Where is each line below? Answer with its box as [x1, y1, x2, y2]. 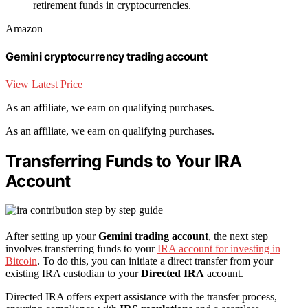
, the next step [208, 230, 268, 243]
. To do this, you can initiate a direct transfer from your [37, 255, 273, 267]
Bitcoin [5, 255, 37, 267]
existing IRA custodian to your [5, 267, 141, 280]
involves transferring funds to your [5, 243, 157, 255]
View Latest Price [5, 78, 82, 90]
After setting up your [5, 230, 98, 243]
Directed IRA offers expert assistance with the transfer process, [5, 291, 277, 303]
